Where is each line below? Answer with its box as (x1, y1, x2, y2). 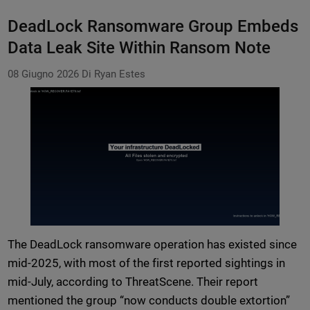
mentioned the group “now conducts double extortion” (7, 293, 291, 308)
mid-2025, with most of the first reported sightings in (7, 256, 286, 271)
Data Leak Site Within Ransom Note (7, 38, 271, 58)
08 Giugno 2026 (7, 68, 79, 81)
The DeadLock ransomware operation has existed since (7, 237, 298, 252)
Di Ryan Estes (81, 68, 145, 81)
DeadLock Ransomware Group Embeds (7, 17, 299, 37)
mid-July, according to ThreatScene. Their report (7, 275, 259, 289)
